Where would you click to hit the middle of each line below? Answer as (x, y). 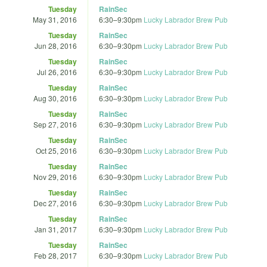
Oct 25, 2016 (56, 150)
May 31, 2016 (55, 19)
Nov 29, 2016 (55, 176)
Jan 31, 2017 (56, 229)
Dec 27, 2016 (55, 203)
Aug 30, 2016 (55, 98)
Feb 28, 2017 (55, 255)
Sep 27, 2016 (55, 124)
